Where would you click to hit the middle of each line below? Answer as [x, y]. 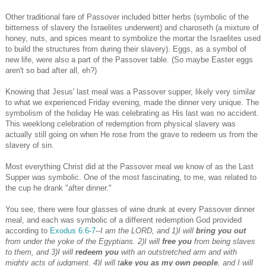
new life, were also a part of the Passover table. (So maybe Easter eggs [129, 60]
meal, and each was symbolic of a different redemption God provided [123, 220]
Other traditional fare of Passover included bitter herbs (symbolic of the [127, 17]
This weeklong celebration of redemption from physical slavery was [121, 124]
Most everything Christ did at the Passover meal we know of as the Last [129, 167]
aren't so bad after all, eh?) [51, 71]
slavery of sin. [30, 145]
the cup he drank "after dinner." [58, 188]
